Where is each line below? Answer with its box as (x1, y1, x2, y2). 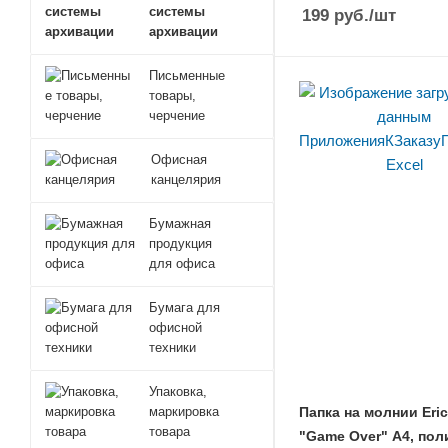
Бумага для (149, 300, 221, 315)
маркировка (149, 404, 220, 419)
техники (149, 340, 197, 355)
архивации (149, 24, 219, 39)
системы (149, 4, 206, 19)
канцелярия (150, 172, 221, 187)
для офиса (148, 256, 215, 271)
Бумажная (148, 216, 211, 231)
